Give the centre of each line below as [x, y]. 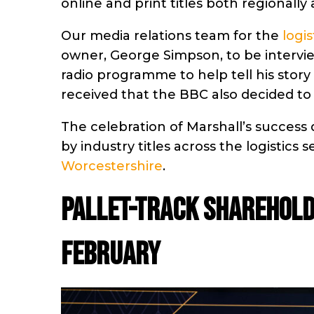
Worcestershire [112, 166]
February [110, 255]
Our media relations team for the [172, 36]
